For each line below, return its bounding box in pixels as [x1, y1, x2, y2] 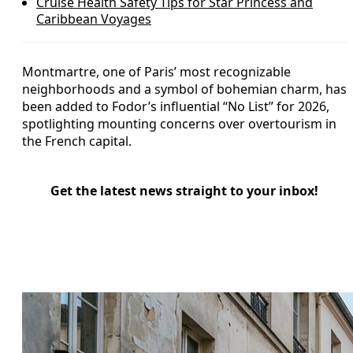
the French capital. [22, 132, 132, 150]
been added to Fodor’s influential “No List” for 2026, [22, 97, 329, 115]
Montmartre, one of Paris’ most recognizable [22, 62, 291, 80]
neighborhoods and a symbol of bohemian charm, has [22, 80, 347, 98]
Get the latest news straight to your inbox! [50, 181, 318, 199]
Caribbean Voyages [36, 9, 151, 28]
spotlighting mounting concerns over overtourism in [22, 114, 336, 132]
